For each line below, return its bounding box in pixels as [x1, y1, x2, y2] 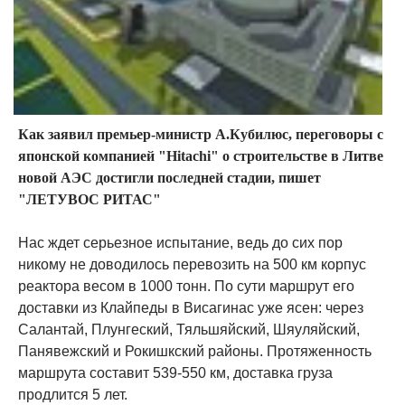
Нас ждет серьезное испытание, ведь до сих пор [18, 235, 343, 251]
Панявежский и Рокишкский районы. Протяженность [18, 344, 372, 360]
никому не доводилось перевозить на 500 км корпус [18, 257, 366, 273]
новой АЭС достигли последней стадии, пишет [18, 170, 321, 186]
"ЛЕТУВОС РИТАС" [18, 192, 161, 208]
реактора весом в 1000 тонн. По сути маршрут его [18, 278, 354, 295]
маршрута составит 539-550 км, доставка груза [18, 365, 333, 381]
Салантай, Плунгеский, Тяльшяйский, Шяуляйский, [18, 322, 360, 338]
